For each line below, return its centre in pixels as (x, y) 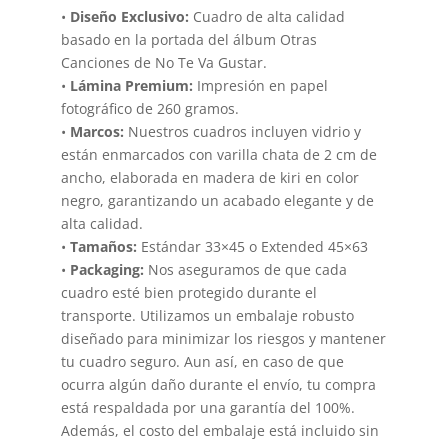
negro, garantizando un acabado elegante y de (217, 200)
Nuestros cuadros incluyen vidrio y (242, 131)
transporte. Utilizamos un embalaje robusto (207, 315)
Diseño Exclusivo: (129, 16)
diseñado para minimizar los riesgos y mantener (223, 338)
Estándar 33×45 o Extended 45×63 (252, 246)
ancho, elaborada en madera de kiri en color (209, 177)
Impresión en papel (260, 85)
